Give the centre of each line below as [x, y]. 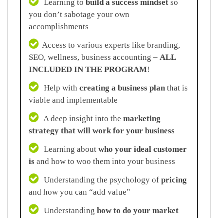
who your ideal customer [143, 149]
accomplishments [59, 26]
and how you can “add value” [80, 192]
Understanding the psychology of [101, 180]
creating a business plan [122, 88]
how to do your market [138, 210]
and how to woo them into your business [105, 161]
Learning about [70, 149]
